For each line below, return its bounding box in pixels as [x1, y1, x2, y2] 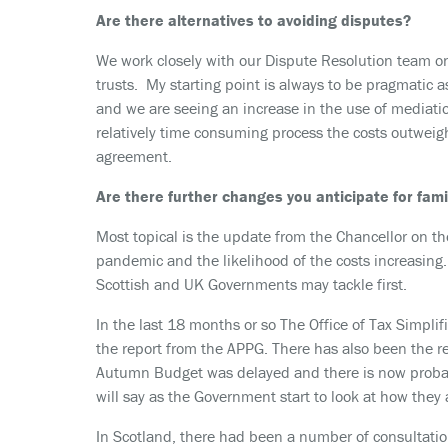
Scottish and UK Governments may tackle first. [96, 274, 407, 294]
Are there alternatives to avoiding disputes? [96, 10, 411, 30]
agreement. [96, 146, 172, 166]
